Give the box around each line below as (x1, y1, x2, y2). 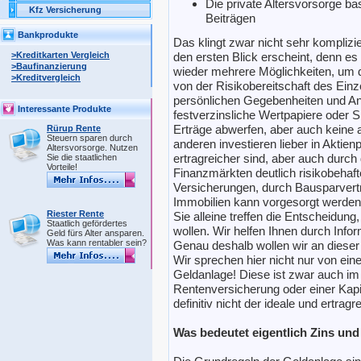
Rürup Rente (47, 123, 101, 133)
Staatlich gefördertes (47, 218, 127, 228)
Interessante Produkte (18, 104, 111, 114)
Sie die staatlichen (47, 152, 117, 162)
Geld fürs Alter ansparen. (47, 228, 144, 238)
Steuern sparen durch (47, 133, 132, 143)
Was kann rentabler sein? (47, 238, 147, 247)
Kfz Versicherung (29, 5, 102, 15)
